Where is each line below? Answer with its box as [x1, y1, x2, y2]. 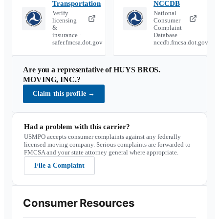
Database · [153, 32, 181, 39]
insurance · [52, 32, 81, 39]
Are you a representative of [23, 66, 114, 74]
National [153, 10, 176, 17]
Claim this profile [33, 90, 88, 97]
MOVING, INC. [23, 75, 77, 84]
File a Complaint [34, 162, 85, 169]
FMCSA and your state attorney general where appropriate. [24, 149, 178, 156]
